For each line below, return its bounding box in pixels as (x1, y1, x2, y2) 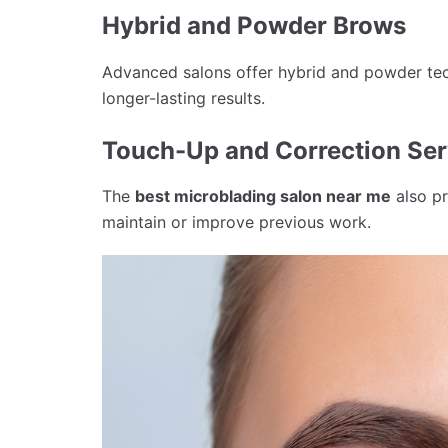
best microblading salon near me (135, 186, 391, 207)
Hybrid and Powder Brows (102, 10, 406, 40)
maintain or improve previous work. (102, 212, 371, 233)
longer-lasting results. (102, 87, 265, 108)
